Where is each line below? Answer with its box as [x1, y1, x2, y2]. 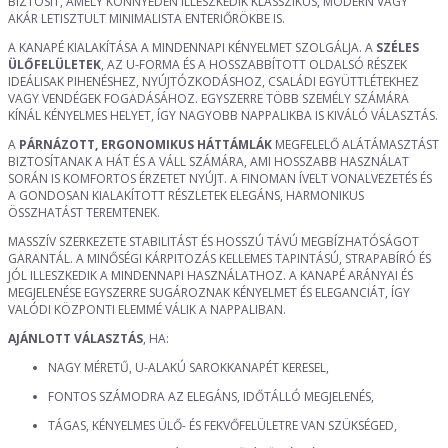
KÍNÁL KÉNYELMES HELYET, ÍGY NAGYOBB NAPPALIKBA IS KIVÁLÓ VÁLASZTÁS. [8, 107, 438, 125]
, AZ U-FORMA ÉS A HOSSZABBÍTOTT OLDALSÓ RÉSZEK [101, 56, 407, 74]
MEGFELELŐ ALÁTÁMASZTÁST [272, 136, 439, 154]
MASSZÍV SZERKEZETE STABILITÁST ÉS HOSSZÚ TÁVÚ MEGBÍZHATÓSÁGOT [8, 233, 419, 251]
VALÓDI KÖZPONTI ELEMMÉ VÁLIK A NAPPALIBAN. [8, 301, 286, 319]
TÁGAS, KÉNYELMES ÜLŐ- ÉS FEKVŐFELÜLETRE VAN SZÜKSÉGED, [48, 417, 397, 435]
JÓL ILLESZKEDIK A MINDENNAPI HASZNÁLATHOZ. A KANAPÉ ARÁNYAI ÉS [8, 267, 413, 285]
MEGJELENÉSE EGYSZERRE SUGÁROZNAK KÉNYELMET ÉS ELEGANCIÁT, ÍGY [8, 284, 410, 302]
